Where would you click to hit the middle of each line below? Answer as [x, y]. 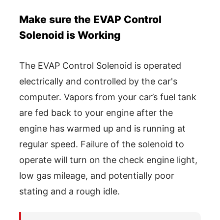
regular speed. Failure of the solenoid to [102, 144]
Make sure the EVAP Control [90, 19]
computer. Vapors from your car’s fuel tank [108, 97]
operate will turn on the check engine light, [108, 160]
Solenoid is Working [70, 35]
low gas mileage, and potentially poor [97, 175]
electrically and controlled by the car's [98, 81]
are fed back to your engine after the [96, 112]
